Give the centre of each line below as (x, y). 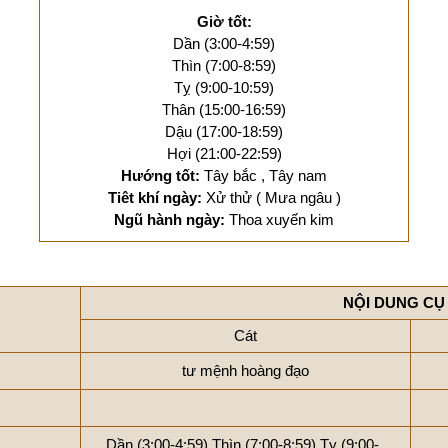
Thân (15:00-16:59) (224, 109)
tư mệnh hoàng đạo (245, 370)
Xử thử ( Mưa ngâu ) (273, 197)
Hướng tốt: (162, 175)
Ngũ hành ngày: (171, 219)
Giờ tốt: (224, 21)
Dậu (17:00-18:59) (224, 131)
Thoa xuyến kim (281, 219)
